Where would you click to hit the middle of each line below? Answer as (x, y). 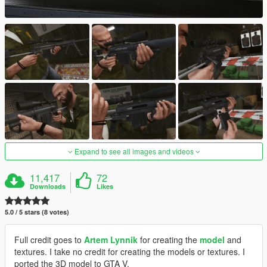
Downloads (48, 186)
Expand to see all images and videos (134, 151)
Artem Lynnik (111, 239)
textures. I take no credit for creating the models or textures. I (130, 251)
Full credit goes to (49, 239)
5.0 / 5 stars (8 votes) (37, 212)
